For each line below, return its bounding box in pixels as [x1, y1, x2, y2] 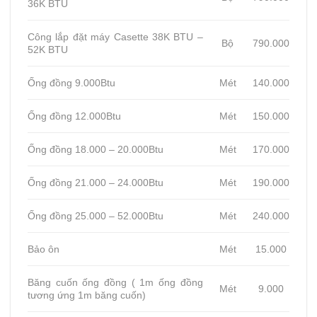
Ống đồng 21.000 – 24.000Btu [28, 176, 163, 188]
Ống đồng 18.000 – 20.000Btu [28, 143, 163, 155]
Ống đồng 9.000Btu [28, 76, 115, 88]
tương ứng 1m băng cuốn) [28, 289, 146, 301]
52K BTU [28, 43, 68, 55]
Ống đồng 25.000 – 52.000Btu [28, 209, 163, 221]
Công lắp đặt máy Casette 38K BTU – [28, 30, 203, 42]
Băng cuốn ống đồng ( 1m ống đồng [28, 276, 203, 288]
